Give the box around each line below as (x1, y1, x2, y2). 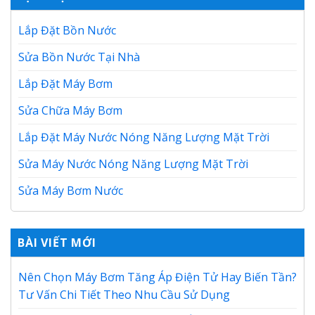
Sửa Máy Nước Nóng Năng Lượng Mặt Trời (18, 156, 248, 172)
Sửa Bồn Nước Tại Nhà (18, 49, 140, 65)
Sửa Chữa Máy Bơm (18, 103, 122, 119)
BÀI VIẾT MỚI (18, 235, 96, 251)
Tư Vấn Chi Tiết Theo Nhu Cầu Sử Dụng (18, 287, 230, 303)
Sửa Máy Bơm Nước (18, 183, 123, 199)
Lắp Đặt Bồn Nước (18, 22, 116, 39)
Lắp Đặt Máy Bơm (18, 76, 112, 92)
